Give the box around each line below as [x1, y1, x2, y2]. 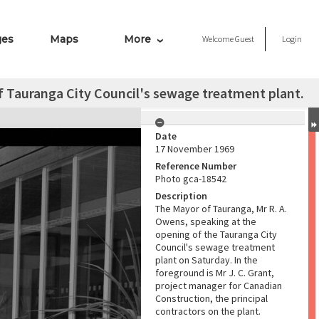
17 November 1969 [155, 142, 234, 155]
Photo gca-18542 [155, 172, 226, 185]
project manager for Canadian [155, 279, 282, 292]
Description [155, 189, 207, 202]
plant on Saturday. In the [155, 253, 258, 266]
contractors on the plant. [155, 305, 261, 318]
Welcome [202, 33, 235, 44]
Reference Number [155, 159, 236, 172]
